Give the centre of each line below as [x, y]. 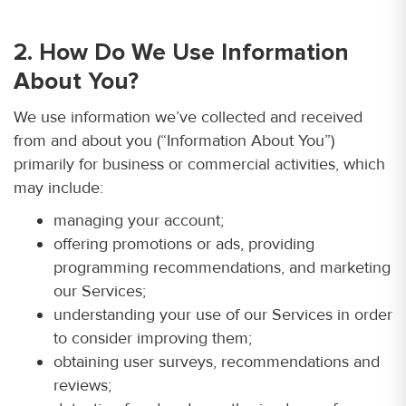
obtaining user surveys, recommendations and [217, 362]
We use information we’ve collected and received [188, 117]
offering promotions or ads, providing [184, 244]
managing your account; [139, 220]
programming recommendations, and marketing [222, 267]
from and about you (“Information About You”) [174, 140]
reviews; [82, 385]
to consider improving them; [153, 338]
